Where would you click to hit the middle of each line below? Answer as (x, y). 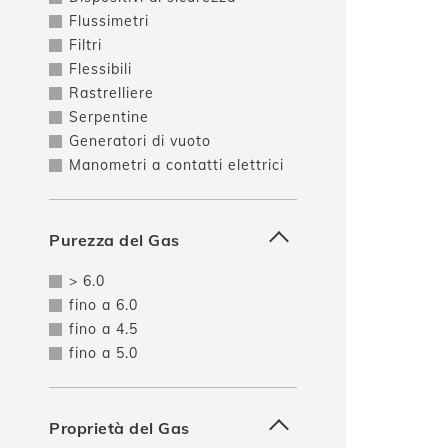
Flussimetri (109, 21)
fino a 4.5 (103, 329)
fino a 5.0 (103, 353)
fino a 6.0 (103, 305)
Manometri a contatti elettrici (176, 165)
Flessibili (100, 69)
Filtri (85, 45)
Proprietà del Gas (119, 428)
